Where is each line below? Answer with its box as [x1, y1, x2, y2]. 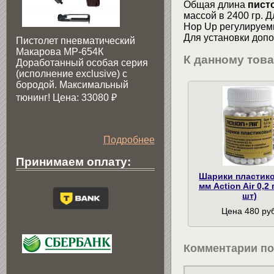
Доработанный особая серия [16, 57, 148, 68]
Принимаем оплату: [16, 155, 131, 168]
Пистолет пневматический [16, 35, 135, 46]
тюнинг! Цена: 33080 [16, 92, 111, 103]
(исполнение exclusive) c [16, 68, 127, 79]
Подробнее [103, 134, 155, 145]
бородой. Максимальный [16, 79, 128, 90]
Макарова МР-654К [16, 46, 103, 57]
